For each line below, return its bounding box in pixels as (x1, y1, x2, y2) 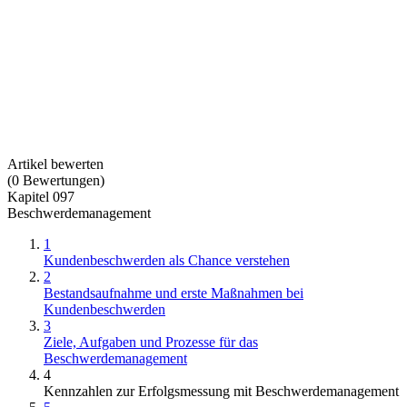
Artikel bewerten (7, 155, 104, 172)
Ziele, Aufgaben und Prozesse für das (44, 333, 258, 350)
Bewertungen (23, 172, 100, 188)
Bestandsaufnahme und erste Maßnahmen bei (44, 284, 303, 301)
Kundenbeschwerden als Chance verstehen (44, 252, 290, 268)
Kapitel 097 (7, 188, 74, 204)
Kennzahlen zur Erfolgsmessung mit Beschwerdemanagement (44, 382, 399, 399)
